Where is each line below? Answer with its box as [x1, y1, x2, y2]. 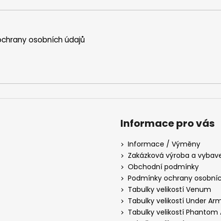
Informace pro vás [120, 116, 215, 131]
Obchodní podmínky [128, 162, 199, 172]
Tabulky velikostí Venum [128, 184, 211, 195]
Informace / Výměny [128, 139, 200, 149]
